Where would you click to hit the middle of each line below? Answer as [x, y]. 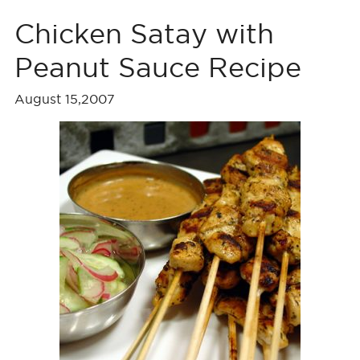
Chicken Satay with [144, 33]
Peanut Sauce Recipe [157, 67]
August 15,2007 [64, 99]
